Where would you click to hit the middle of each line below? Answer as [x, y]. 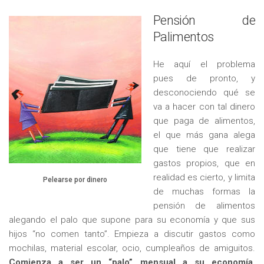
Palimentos [184, 37]
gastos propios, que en [204, 163]
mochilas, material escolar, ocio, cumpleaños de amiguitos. [132, 248]
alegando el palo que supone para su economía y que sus [132, 220]
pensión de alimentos [204, 205]
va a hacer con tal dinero [204, 106]
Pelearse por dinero [75, 179]
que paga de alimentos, [204, 121]
